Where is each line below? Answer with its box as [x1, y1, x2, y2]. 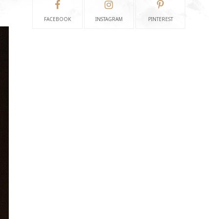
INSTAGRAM [95, 15, 123, 22]
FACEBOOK [44, 15, 71, 22]
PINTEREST [148, 15, 173, 22]
